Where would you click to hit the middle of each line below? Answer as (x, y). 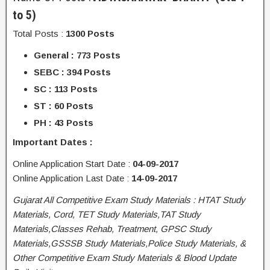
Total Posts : (39, 33)
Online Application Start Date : (71, 164)
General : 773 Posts (77, 55)
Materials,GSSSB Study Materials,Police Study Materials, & (129, 243)
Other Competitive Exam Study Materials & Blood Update (124, 258)
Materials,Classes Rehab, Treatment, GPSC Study (112, 229)
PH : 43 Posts (64, 123)
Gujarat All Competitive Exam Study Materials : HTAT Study (129, 200)
